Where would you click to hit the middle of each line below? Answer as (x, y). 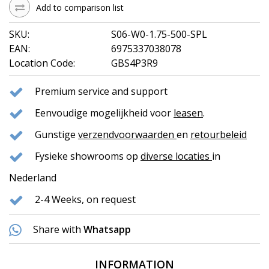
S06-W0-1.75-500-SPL (159, 35)
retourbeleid (219, 135)
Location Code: (42, 63)
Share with (57, 230)
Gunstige (56, 135)
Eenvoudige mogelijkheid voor (104, 113)
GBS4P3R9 (134, 63)
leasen (188, 113)
